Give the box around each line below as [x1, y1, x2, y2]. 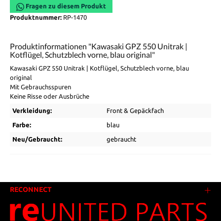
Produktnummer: [10, 14, 63, 21]
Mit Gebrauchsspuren [10, 83, 71, 91]
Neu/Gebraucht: [12, 136, 62, 143]
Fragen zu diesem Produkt [24, 2, 106, 10]
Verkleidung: [12, 107, 52, 114]
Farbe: [12, 121, 31, 129]
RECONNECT [10, 185, 52, 194]
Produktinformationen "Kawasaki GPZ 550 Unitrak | [10, 41, 187, 51]
